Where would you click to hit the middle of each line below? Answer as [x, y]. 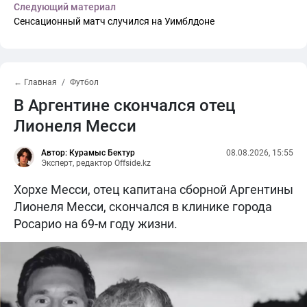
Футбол [84, 82]
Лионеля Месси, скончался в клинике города [143, 207]
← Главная [35, 82]
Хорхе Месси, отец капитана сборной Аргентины [153, 189]
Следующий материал [65, 7]
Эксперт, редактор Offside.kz [96, 163]
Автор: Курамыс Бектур [88, 153]
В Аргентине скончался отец [124, 106]
